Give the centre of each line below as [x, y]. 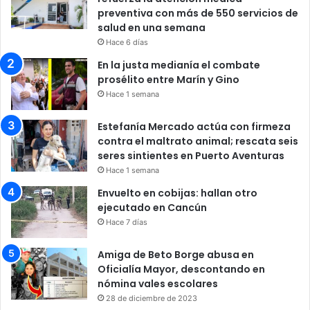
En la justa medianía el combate [179, 65]
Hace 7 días [127, 222]
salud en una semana [152, 27]
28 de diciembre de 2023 [152, 298]
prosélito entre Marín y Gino [168, 79]
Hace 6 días [127, 42]
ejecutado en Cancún [152, 207]
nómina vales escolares [158, 283]
